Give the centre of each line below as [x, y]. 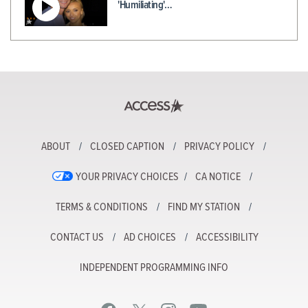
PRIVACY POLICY [219, 147]
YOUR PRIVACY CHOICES [127, 177]
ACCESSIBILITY [227, 238]
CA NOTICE [218, 177]
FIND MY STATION [203, 208]
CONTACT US [77, 238]
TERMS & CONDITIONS [101, 208]
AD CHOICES [150, 238]
